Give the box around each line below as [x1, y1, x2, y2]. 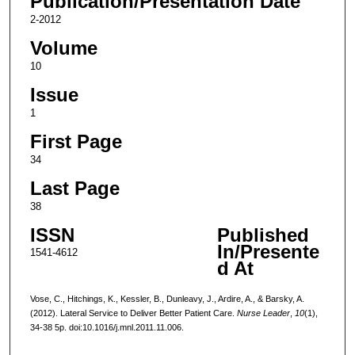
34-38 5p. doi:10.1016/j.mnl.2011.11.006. [29, 322, 184, 332]
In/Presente [216, 240, 319, 262]
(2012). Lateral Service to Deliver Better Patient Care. [29, 307, 237, 318]
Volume [29, 36, 97, 59]
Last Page [29, 177, 120, 199]
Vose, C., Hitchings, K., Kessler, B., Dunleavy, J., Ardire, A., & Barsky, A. [29, 293, 304, 303]
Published [216, 223, 309, 246]
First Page [29, 130, 122, 152]
